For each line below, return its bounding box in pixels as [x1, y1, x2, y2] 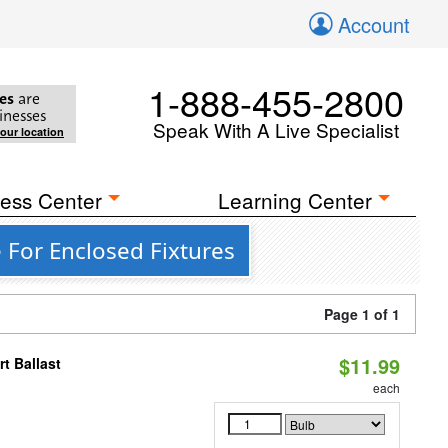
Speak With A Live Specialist [153, 116, 399, 143]
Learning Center [218, 185, 373, 215]
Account [338, 10, 410, 39]
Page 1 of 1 [324, 304, 400, 324]
